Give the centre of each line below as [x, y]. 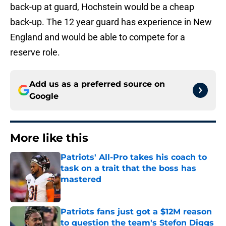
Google [44, 96]
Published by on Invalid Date [104, 189]
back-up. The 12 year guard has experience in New [111, 22]
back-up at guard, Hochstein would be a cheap [102, 7]
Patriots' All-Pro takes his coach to [134, 157]
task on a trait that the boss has [128, 168]
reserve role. [35, 52]
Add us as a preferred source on [97, 84]
